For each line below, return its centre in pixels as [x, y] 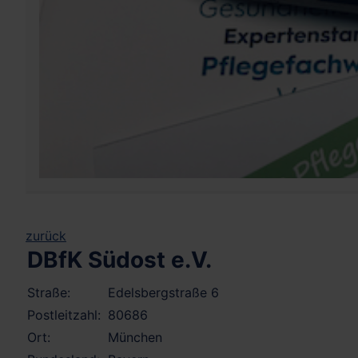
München [135, 338]
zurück [46, 236]
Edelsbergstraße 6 [163, 293]
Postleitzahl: [64, 315]
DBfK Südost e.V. [119, 260]
